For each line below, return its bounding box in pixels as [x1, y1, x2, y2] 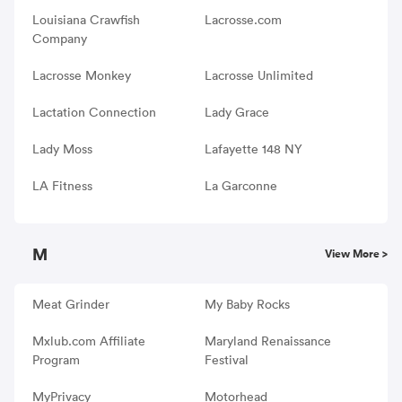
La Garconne [204, 177, 277, 194]
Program [32, 351, 80, 368]
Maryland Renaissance [204, 332, 331, 349]
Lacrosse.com [204, 11, 282, 28]
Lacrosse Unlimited [204, 66, 313, 83]
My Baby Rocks [204, 295, 290, 312]
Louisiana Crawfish [32, 11, 140, 28]
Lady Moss [32, 140, 92, 157]
